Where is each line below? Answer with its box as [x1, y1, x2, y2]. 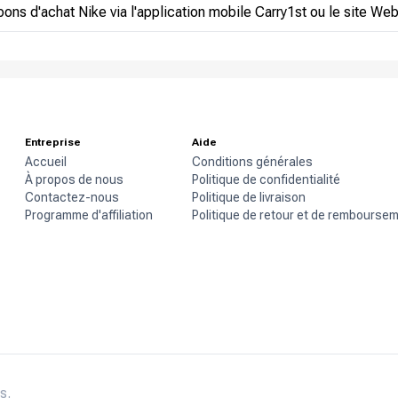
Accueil [25, 155, 67, 170]
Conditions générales [192, 155, 313, 170]
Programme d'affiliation [25, 208, 153, 223]
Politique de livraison [192, 190, 306, 205]
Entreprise [25, 136, 81, 149]
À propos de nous [25, 172, 123, 187]
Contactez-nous [25, 190, 119, 205]
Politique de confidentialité [192, 172, 340, 187]
